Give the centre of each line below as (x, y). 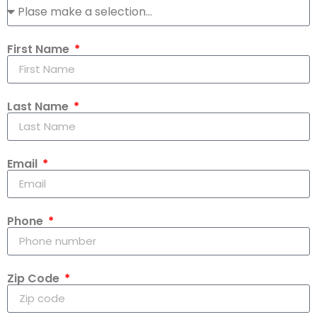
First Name (40, 49)
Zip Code (35, 278)
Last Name (39, 106)
